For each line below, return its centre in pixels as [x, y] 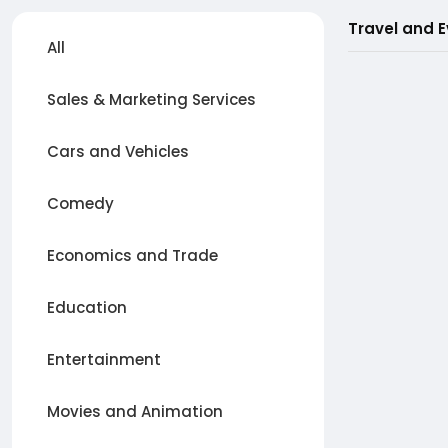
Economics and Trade [132, 255]
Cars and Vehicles [118, 151]
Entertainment [104, 359]
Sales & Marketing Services [151, 99]
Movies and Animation [135, 411]
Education [87, 307]
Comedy [80, 203]
